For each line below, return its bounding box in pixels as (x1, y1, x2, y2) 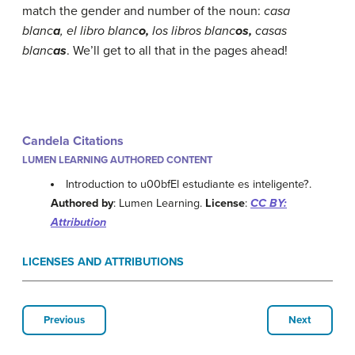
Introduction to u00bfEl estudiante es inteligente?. (66, 177, 312, 192)
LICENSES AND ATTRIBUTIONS (22, 255, 184, 269)
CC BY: (250, 197, 287, 211)
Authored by (51, 197, 113, 211)
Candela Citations (22, 133, 124, 149)
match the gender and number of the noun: (22, 3, 264, 19)
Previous (44, 314, 85, 327)
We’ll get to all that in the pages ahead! (73, 43, 288, 59)
